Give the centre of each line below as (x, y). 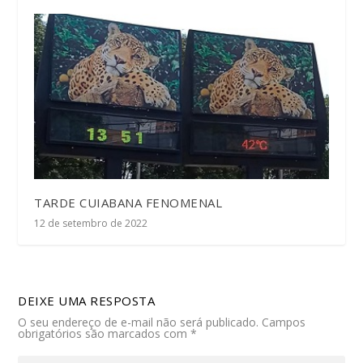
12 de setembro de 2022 (91, 223)
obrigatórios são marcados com (105, 333)
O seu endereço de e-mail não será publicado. (139, 322)
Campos (284, 322)
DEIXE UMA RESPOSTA (87, 300)
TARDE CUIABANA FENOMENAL (128, 202)
